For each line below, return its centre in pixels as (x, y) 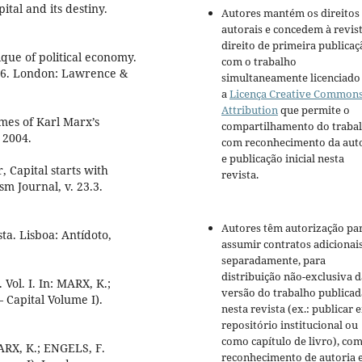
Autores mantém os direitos (290, 13)
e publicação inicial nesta (283, 159)
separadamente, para (274, 261)
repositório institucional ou (290, 325)
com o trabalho (259, 62)
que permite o (314, 110)
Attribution (250, 110)
